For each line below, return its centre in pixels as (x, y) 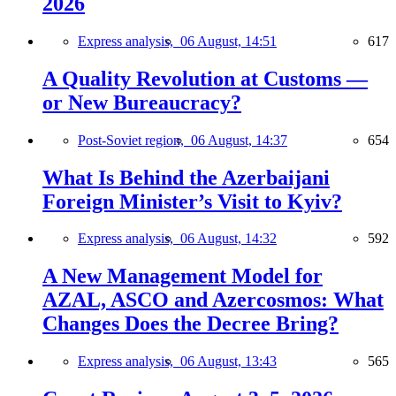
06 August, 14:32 (228, 239)
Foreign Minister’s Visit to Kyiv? (192, 201)
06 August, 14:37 (239, 140)
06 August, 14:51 (228, 41)
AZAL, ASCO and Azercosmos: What (213, 300)
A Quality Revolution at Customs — (205, 78)
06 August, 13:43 (228, 362)
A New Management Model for (183, 276)
